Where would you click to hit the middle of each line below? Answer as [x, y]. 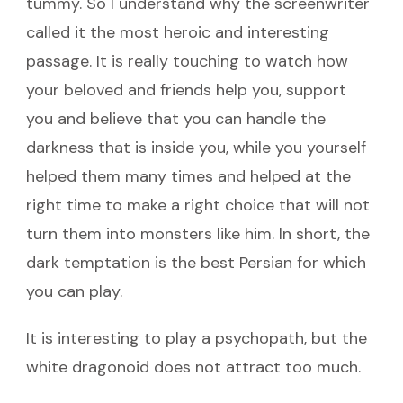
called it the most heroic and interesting [178, 32]
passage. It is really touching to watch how [187, 61]
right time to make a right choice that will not [198, 205]
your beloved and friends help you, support [186, 90]
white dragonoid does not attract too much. [193, 367]
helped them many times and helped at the [188, 176]
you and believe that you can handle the [176, 118]
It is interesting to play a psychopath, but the [197, 338]
